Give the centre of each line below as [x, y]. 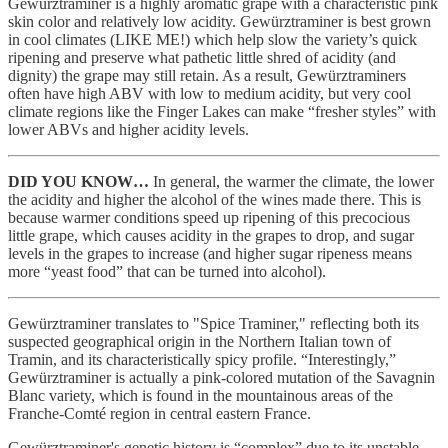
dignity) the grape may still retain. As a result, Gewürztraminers [207, 75]
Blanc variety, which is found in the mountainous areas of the [200, 395]
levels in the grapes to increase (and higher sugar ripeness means [210, 253]
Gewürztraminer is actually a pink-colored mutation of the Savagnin [221, 377]
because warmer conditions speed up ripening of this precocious [209, 217]
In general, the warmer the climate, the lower [293, 181]
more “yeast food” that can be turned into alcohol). [167, 271]
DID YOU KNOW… [80, 181]
